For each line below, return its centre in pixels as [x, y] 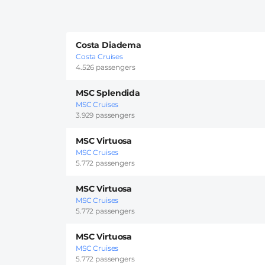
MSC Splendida [108, 93]
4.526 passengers [106, 67]
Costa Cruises [99, 57]
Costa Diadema [109, 45]
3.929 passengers [105, 115]
